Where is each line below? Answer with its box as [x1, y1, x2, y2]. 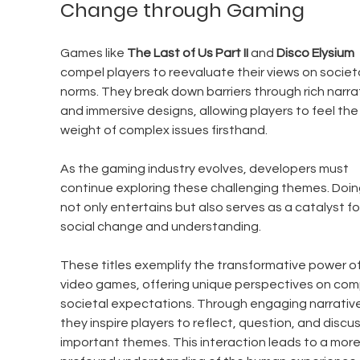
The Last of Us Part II [126, 47, 248, 60]
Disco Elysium [276, 47, 354, 60]
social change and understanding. [59, 220, 261, 234]
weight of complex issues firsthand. [59, 124, 270, 137]
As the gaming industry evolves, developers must [59, 162, 351, 176]
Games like [59, 47, 127, 60]
